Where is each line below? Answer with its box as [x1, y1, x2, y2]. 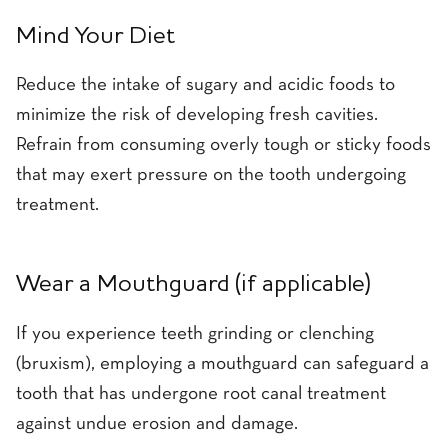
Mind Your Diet [16, 25, 175, 50]
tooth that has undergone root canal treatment [16, 385, 386, 403]
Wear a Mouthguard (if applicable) [16, 273, 371, 298]
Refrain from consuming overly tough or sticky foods [16, 137, 431, 155]
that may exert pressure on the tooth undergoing [16, 167, 406, 185]
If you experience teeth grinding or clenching [16, 325, 374, 343]
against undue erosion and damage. [16, 415, 298, 433]
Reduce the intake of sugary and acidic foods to [16, 77, 395, 95]
